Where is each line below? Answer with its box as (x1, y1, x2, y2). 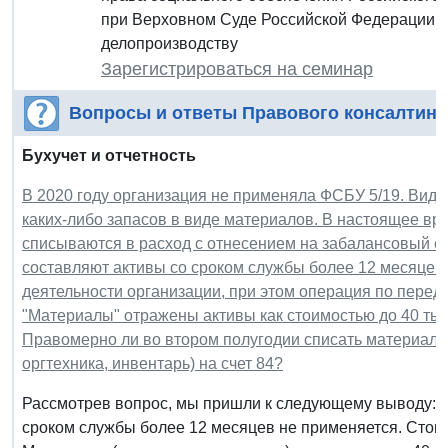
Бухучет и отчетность (22, 146, 196, 164)
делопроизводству (101, 34, 238, 52)
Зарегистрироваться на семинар (101, 58, 373, 79)
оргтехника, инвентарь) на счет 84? (22, 354, 283, 372)
